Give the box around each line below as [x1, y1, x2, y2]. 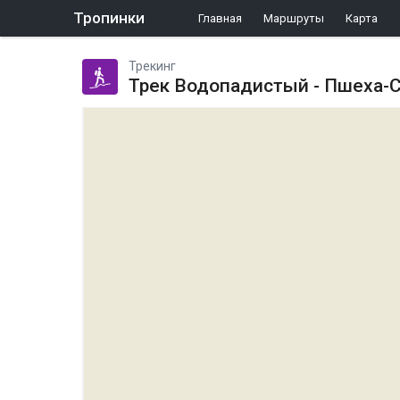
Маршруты [263, 12, 324, 25]
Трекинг [129, 59, 176, 73]
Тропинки [73, 9, 145, 27]
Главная [198, 12, 242, 25]
